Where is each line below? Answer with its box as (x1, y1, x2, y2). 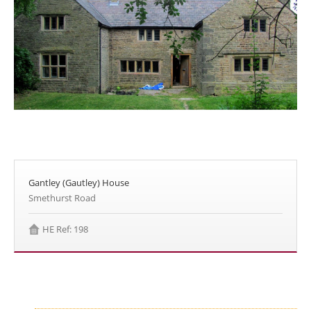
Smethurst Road (28, 192, 96, 205)
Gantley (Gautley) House (28, 176, 129, 190)
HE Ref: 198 (42, 223, 88, 236)
